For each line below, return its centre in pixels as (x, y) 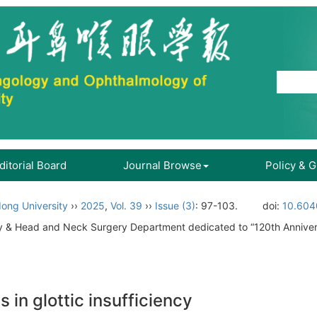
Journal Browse (162, 165)
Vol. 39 (126, 206)
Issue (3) (175, 206)
